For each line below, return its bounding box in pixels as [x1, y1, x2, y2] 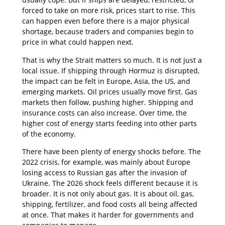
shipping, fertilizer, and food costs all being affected [22, 199, 197, 209]
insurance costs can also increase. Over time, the [22, 107, 187, 118]
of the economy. [22, 129, 76, 139]
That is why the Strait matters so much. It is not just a [22, 55, 202, 65]
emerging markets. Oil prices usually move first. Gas [22, 86, 197, 96]
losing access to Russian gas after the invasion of [22, 167, 187, 177]
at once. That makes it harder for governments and [22, 209, 194, 219]
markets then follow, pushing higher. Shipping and [22, 97, 193, 107]
